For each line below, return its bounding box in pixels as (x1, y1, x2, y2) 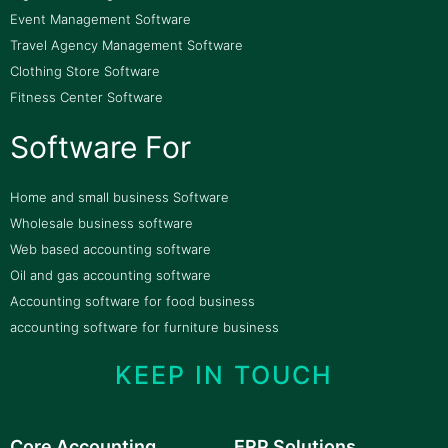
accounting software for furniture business (10, 318, 279, 335)
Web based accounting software (10, 240, 211, 257)
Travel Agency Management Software (10, 36, 243, 53)
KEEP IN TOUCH (115, 359, 333, 390)
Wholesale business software (10, 214, 193, 231)
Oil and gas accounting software (10, 266, 211, 283)
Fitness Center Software (10, 88, 163, 105)
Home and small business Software (10, 188, 229, 205)
